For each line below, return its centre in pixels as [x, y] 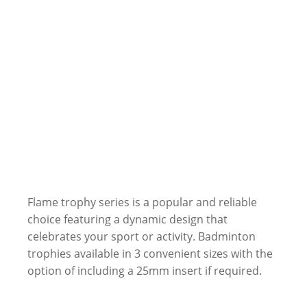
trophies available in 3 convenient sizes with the [150, 254]
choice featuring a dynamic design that [127, 219]
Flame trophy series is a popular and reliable [142, 202]
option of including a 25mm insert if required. [145, 271]
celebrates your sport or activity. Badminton [142, 236]
